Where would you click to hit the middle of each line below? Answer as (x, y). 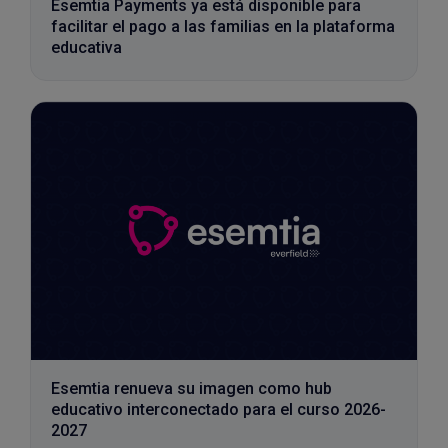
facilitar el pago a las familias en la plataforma (223, 27)
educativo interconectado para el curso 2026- (218, 409)
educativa (86, 48)
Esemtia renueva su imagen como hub (191, 388)
